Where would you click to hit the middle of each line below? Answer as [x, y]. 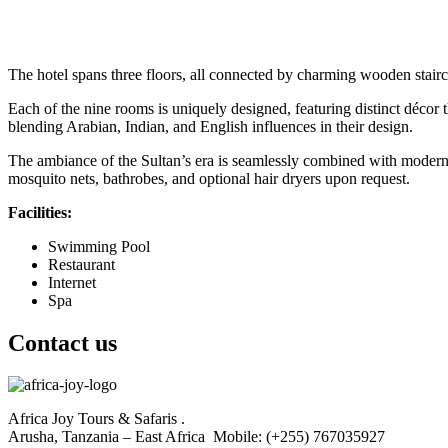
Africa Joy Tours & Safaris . [96, 419]
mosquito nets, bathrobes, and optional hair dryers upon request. [209, 178]
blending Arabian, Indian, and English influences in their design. [210, 126]
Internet [72, 282]
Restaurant [81, 264]
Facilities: [40, 212]
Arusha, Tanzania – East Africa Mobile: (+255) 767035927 [196, 437]
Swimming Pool [99, 246]
